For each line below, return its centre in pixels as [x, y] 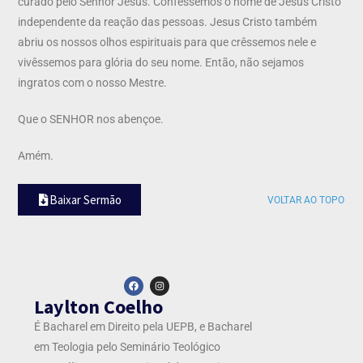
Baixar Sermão [86, 199]
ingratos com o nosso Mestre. [93, 82]
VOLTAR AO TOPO [305, 200]
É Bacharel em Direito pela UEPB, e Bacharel [143, 326]
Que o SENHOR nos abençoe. [91, 119]
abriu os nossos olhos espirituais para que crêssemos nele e [167, 42]
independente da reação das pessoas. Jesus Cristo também [168, 21]
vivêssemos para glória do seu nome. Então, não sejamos [161, 62]
